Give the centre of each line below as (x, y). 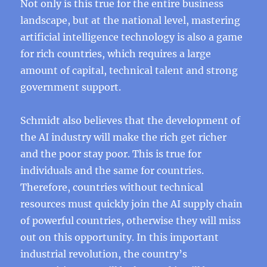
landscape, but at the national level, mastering (131, 20)
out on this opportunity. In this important (120, 237)
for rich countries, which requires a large (116, 54)
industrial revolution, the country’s (104, 254)
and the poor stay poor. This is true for (111, 154)
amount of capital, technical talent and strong (129, 70)
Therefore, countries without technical (112, 187)
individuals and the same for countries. (112, 170)
